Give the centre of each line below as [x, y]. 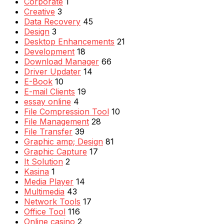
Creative [39, 12]
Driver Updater [52, 72]
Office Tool [45, 212]
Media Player [49, 182]
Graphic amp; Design [63, 142]
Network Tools [52, 202]
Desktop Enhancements [69, 42]
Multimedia [44, 192]
